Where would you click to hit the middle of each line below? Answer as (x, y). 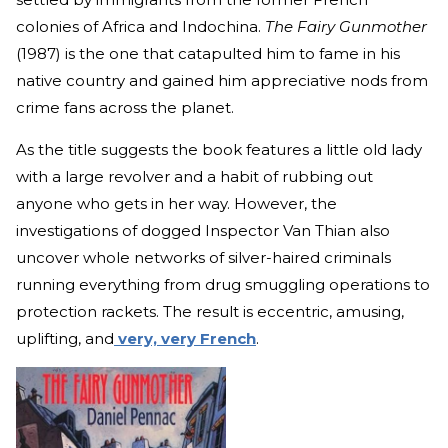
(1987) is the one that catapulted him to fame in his (208, 54)
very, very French (185, 339)
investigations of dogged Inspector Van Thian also (203, 231)
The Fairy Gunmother (346, 27)
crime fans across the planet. (127, 108)
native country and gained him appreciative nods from (222, 81)
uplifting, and (65, 339)
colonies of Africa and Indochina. (140, 27)
